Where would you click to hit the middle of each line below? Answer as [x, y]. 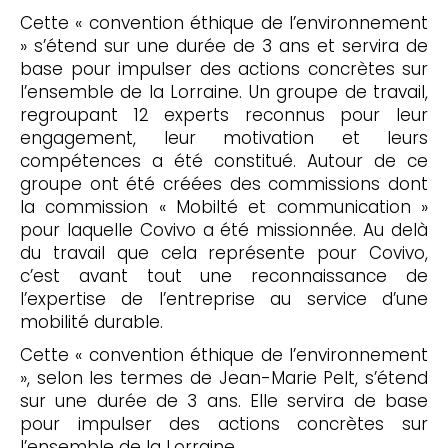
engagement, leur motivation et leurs [224, 138]
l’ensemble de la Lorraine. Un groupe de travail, [224, 92]
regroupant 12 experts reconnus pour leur [224, 115]
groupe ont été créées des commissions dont [224, 184]
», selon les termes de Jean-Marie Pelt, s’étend [224, 378]
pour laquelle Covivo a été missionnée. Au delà [224, 230]
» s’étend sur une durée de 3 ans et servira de [224, 46]
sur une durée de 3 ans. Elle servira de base [224, 401]
